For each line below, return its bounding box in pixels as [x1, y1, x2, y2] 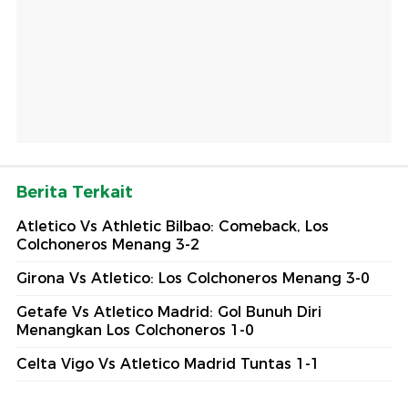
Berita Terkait [16, 182, 133, 203]
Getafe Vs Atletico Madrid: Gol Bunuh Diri [16, 303, 321, 321]
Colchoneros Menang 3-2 [16, 236, 199, 254]
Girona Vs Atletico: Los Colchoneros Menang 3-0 [16, 270, 370, 288]
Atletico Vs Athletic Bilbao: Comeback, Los [16, 218, 329, 236]
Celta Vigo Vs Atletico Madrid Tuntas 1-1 [16, 355, 320, 373]
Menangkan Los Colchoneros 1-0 [16, 321, 254, 340]
